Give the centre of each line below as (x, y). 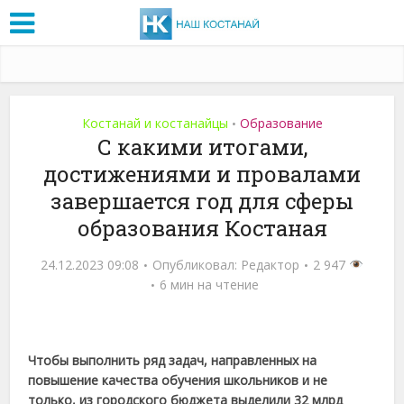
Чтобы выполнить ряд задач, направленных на (173, 360)
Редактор (271, 264)
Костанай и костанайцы (155, 123)
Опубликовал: (197, 264)
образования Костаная (202, 228)
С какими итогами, (202, 147)
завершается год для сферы (202, 201)
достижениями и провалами (202, 174)
